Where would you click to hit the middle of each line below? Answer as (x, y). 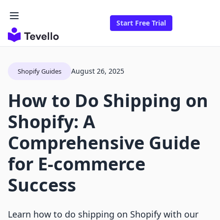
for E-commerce (77, 164)
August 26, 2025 (98, 71)
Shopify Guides (40, 71)
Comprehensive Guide (104, 143)
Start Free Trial (141, 23)
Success (42, 185)
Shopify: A (52, 122)
